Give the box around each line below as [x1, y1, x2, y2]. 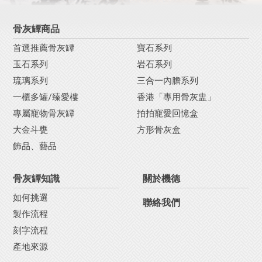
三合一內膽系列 [137, 76, 198, 85]
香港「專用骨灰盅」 [137, 92, 216, 102]
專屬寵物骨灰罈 [13, 109, 75, 118]
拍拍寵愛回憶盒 [137, 109, 198, 118]
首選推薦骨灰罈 [13, 43, 75, 53]
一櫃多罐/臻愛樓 [13, 92, 79, 102]
